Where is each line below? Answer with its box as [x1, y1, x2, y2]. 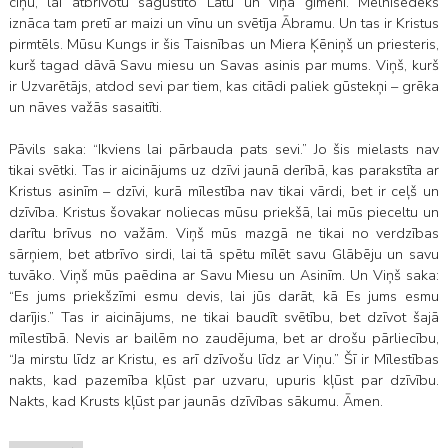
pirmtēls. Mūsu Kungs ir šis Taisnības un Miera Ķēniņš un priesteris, [8, 34, 440, 55]
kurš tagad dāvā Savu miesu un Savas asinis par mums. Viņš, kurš [8, 55, 440, 76]
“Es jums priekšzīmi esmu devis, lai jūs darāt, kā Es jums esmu [8, 286, 440, 307]
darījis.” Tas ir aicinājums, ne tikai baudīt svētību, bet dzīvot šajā [8, 307, 440, 328]
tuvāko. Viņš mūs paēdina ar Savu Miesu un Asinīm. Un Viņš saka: [8, 265, 440, 286]
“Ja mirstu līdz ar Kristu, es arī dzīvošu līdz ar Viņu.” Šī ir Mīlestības [8, 349, 440, 370]
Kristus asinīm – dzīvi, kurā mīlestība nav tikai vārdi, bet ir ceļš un [8, 181, 440, 202]
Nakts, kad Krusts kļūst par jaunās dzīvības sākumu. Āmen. [8, 391, 383, 412]
